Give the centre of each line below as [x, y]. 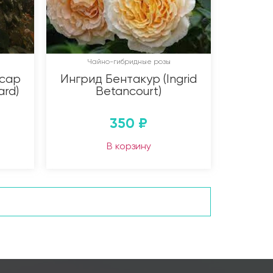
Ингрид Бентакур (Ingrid [129, 79]
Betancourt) [129, 91]
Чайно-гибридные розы [129, 61]
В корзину [129, 146]
